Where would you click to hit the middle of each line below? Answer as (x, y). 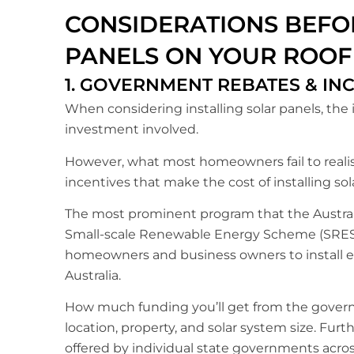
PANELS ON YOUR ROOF (208, 56)
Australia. (93, 275)
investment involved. (132, 130)
